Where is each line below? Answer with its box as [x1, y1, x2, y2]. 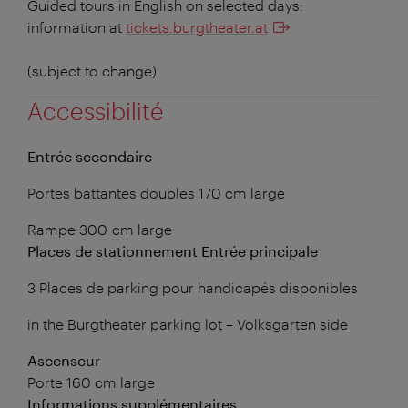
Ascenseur [27, 351, 100, 369]
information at [27, 17, 126, 36]
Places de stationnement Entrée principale [27, 241, 318, 260]
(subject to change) [27, 61, 157, 79]
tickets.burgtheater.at [126, 17, 268, 36]
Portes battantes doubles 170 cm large [27, 183, 285, 201]
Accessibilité [27, 96, 164, 125]
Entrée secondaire [27, 147, 152, 165]
